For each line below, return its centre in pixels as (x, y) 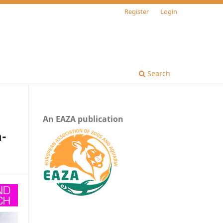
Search (158, 73)
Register (137, 11)
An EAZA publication (83, 119)
